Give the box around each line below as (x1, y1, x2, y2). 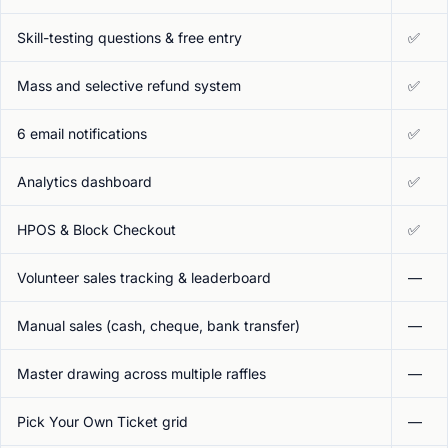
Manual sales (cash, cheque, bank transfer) (17, 317, 300, 334)
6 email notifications (17, 125, 147, 142)
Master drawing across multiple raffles (17, 365, 266, 382)
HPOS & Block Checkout (17, 221, 176, 238)
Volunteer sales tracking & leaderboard (17, 269, 271, 286)
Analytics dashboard (17, 173, 152, 190)
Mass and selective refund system (17, 77, 241, 94)
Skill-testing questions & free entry (17, 29, 242, 46)
